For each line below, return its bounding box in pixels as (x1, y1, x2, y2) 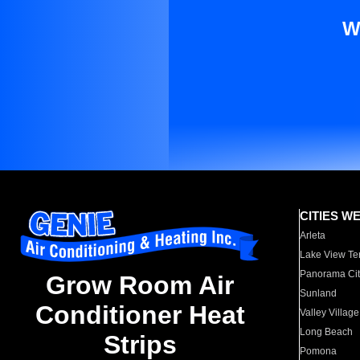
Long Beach (300, 326, 354, 337)
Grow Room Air (46, 271, 234, 301)
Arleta (300, 230, 326, 241)
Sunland (300, 288, 337, 299)
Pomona (300, 346, 337, 357)
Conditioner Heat (35, 301, 245, 330)
